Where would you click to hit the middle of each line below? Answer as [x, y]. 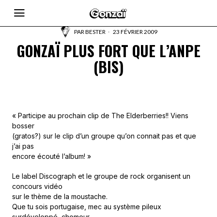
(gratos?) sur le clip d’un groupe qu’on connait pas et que [104, 136]
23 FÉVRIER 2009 [135, 32]
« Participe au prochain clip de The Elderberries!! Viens [100, 116]
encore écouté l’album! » [52, 156]
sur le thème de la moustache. [60, 196]
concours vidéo [37, 186]
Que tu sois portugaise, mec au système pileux [87, 207]
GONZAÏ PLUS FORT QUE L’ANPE [108, 51]
